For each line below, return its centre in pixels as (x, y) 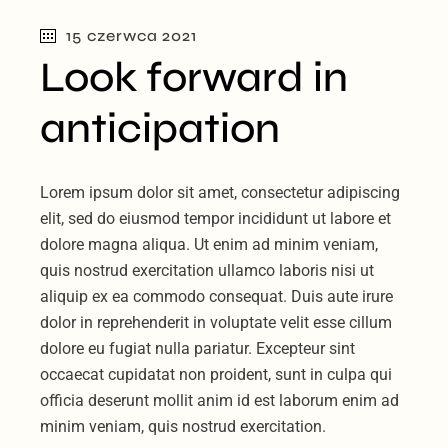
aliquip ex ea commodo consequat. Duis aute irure (217, 296)
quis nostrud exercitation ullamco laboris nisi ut (207, 270)
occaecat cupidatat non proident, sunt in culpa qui (216, 374)
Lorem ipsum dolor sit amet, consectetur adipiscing (220, 192)
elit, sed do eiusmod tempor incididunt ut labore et (216, 218)
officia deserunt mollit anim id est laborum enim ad (220, 400)
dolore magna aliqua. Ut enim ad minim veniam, (209, 244)
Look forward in (194, 77)
